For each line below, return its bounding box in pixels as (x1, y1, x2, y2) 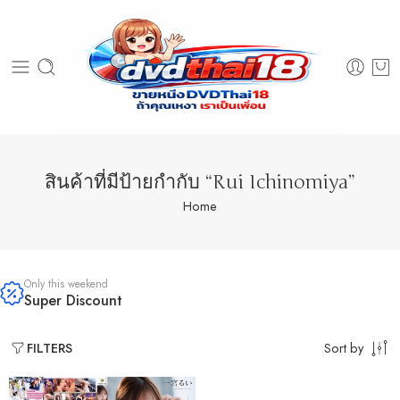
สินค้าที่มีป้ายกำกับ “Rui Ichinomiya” (45, 170, 355, 194)
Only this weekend (24, 276, 108, 292)
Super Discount (24, 290, 122, 311)
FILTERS (27, 338, 72, 357)
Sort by (324, 337, 363, 357)
